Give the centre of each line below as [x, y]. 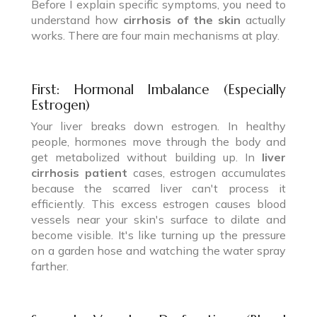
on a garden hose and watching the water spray [158, 250]
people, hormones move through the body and [158, 141]
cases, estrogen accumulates [206, 172]
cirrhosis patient [79, 172]
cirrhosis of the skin [182, 19]
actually [263, 19]
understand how [77, 19]
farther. [50, 266]
